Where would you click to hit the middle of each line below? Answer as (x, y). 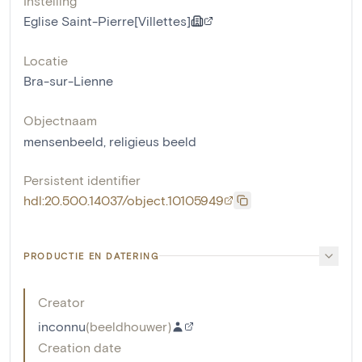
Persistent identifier (82, 179)
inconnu (62, 326)
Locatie (46, 60)
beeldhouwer (128, 326)
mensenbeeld (63, 141)
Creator (61, 301)
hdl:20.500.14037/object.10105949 (124, 200)
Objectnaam (60, 120)
